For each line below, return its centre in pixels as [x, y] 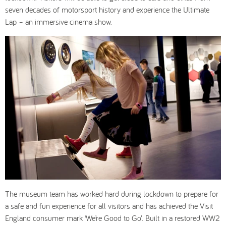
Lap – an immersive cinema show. [59, 22]
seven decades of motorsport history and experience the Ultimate [107, 10]
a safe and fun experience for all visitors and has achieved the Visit [109, 206]
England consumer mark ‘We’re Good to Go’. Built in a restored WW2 [112, 218]
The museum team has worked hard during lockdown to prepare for [112, 194]
